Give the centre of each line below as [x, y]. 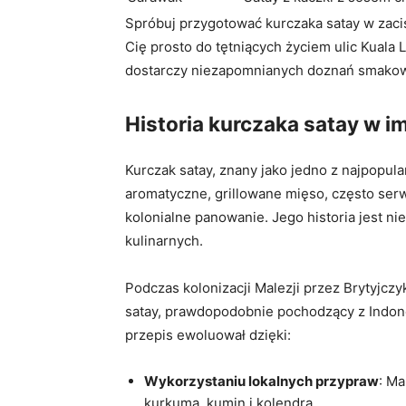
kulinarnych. [164, 241]
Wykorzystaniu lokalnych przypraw [261, 382]
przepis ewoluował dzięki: [208, 335]
